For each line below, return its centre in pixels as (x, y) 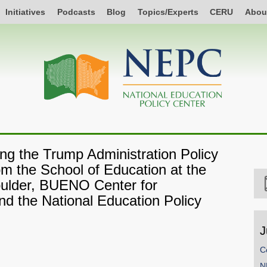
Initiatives (26, 12)
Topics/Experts (168, 12)
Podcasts (76, 12)
